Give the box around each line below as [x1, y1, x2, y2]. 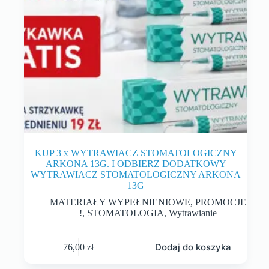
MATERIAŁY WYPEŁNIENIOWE [49, 197, 190, 208]
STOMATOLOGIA [86, 208, 164, 219]
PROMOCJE [195, 197, 246, 208]
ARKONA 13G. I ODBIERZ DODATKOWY [45, 159, 226, 169]
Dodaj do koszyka [155, 241, 232, 253]
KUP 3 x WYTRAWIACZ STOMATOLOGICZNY [34, 148, 237, 159]
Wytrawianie [168, 208, 217, 219]
